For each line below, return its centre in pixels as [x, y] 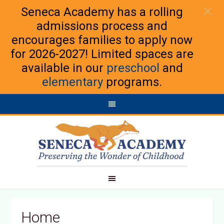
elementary [72, 82]
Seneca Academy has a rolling [102, 12]
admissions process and [102, 26]
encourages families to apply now [102, 40]
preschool [133, 68]
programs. [132, 82]
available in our [64, 68]
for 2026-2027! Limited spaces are [102, 54]
